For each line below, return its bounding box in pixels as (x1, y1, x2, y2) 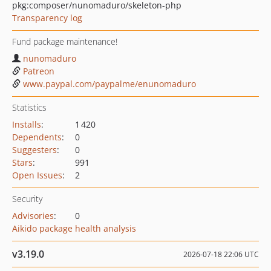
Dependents (12, 131, 62, 143)
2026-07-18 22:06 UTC (183, 249, 259, 260)
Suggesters (12, 144, 57, 155)
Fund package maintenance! (12, 36, 117, 47)
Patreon (23, 65, 54, 77)
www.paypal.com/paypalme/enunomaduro (23, 78, 196, 90)
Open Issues (12, 169, 62, 181)
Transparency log (12, 12, 82, 24)
